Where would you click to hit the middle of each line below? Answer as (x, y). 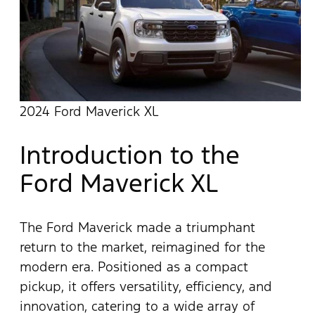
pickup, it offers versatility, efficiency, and (146, 286)
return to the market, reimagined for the (142, 246)
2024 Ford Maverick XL (89, 111)
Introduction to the (130, 155)
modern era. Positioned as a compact (134, 266)
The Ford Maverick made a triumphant (137, 227)
